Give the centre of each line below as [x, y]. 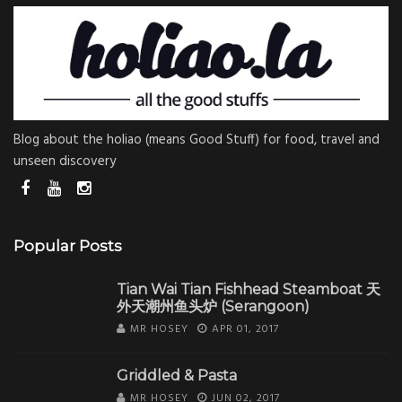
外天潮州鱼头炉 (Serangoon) [213, 307]
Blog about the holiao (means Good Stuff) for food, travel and [197, 140]
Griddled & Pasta [177, 376]
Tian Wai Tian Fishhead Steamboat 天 [249, 290]
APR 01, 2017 [245, 330]
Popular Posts [68, 246]
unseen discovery [65, 162]
